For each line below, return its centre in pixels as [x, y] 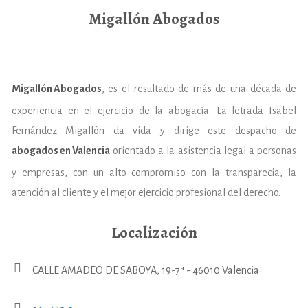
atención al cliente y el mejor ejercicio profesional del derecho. [146, 193]
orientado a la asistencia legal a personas [203, 151]
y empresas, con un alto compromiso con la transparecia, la [154, 173]
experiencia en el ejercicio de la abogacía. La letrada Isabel [154, 111]
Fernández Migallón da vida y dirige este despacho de [154, 131]
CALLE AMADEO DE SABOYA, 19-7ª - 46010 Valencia [145, 271]
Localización [154, 233]
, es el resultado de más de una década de [199, 89]
